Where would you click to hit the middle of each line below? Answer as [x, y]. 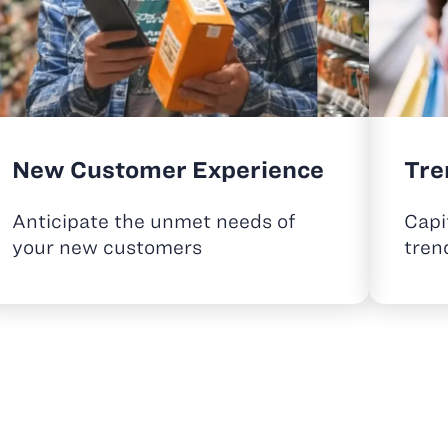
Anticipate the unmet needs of [153, 221]
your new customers [106, 247]
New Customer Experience [167, 169]
